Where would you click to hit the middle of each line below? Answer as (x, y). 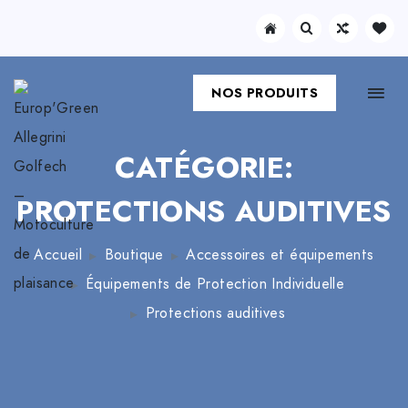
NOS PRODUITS (265, 93)
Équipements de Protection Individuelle (215, 285)
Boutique (134, 255)
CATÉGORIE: (204, 168)
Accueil (58, 255)
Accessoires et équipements (280, 255)
